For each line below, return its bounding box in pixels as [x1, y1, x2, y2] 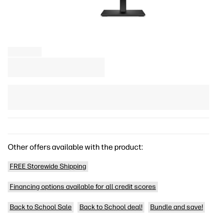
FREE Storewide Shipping [10, 162, 86, 170]
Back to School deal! [79, 203, 142, 211]
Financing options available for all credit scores [10, 183, 156, 191]
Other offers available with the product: [8, 142, 143, 152]
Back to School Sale [10, 203, 72, 211]
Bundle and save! [150, 203, 203, 211]
